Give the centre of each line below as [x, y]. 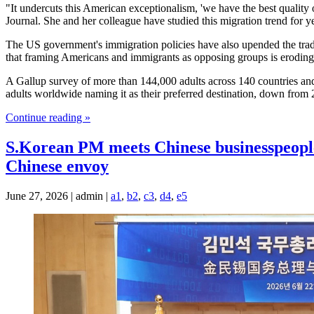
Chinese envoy [57, 166]
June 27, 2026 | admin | [58, 196]
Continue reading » [48, 117]
